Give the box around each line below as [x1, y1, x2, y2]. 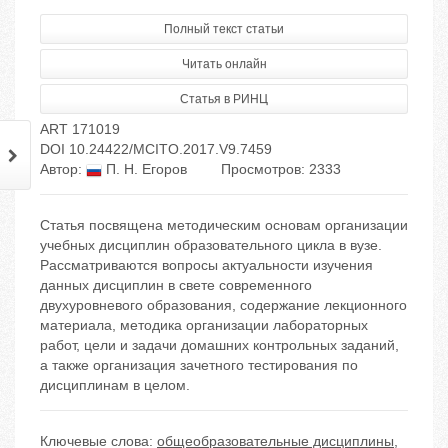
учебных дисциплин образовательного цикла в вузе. [40, 237, 382, 254]
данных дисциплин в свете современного [40, 277, 312, 294]
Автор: [40, 161, 86, 178]
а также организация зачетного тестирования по [40, 357, 358, 374]
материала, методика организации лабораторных [40, 317, 368, 334]
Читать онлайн [181, 57, 267, 72]
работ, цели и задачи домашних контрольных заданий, [40, 337, 399, 354]
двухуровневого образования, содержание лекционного [40, 297, 407, 314]
